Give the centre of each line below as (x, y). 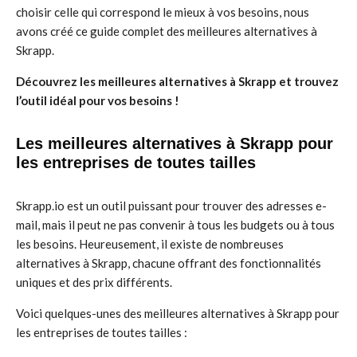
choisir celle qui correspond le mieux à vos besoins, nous (163, 12)
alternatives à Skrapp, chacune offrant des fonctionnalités (169, 263)
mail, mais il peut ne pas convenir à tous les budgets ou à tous (175, 225)
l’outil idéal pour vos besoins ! (98, 100)
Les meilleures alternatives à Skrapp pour (175, 143)
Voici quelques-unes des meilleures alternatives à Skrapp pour (178, 313)
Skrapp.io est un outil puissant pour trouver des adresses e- (171, 206)
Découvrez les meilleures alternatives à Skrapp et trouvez (177, 81)
